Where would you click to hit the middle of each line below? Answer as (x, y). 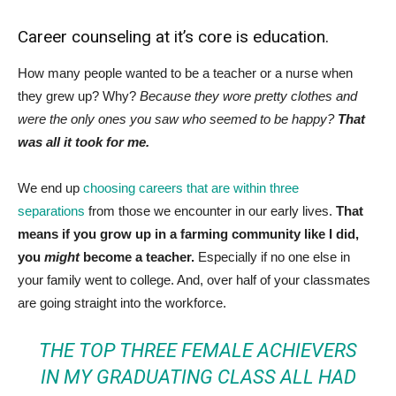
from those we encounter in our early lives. (210, 210)
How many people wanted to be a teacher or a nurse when (185, 72)
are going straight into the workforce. (122, 302)
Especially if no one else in (272, 256)
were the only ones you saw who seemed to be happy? (176, 118)
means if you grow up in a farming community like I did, (188, 233)
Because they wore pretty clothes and (248, 95)
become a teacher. (137, 256)
